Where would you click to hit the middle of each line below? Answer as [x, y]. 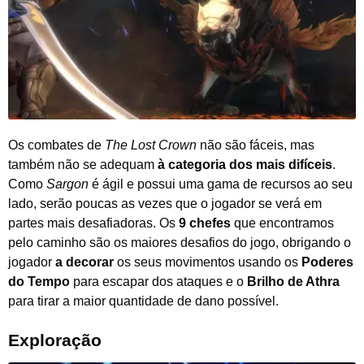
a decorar [84, 262]
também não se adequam [83, 165]
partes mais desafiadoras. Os [93, 223]
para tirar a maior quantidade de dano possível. [143, 301]
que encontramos [282, 223]
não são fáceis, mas [256, 145]
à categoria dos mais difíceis [245, 165]
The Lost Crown [151, 145]
